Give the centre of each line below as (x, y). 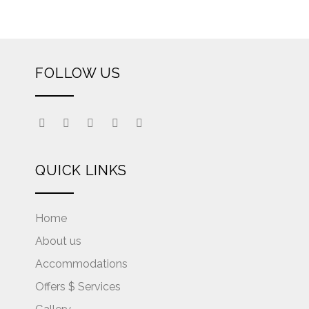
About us (59, 241)
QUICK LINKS (81, 171)
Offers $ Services (78, 286)
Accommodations (82, 263)
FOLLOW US (78, 73)
